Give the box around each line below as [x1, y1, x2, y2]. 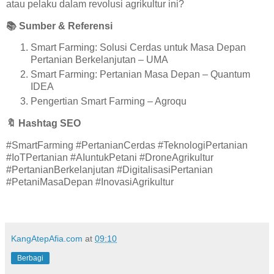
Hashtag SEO [16, 118, 81, 129]
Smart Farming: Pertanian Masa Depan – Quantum [31, 69, 250, 80]
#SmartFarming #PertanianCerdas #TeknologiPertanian [6, 139, 248, 150]
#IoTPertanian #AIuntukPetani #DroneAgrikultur [6, 152, 213, 163]
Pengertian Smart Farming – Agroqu [31, 96, 187, 107]
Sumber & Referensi [17, 20, 113, 31]
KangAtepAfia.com [11, 233, 83, 243]
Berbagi [17, 253, 43, 262]
